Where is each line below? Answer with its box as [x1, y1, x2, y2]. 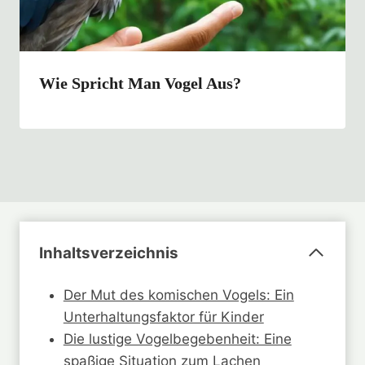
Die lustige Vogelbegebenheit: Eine [63, 330, 292, 347]
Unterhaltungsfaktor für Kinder [63, 308, 264, 325]
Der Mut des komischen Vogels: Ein [63, 286, 294, 303]
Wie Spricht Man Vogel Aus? [39, 74, 241, 93]
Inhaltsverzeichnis [39, 243, 178, 262]
